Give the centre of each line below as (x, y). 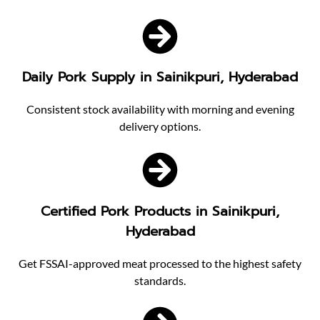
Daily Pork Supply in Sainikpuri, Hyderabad (160, 77)
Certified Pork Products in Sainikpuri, (160, 211)
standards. (160, 280)
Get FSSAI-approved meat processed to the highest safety (160, 263)
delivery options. (160, 126)
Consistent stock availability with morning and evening (160, 109)
